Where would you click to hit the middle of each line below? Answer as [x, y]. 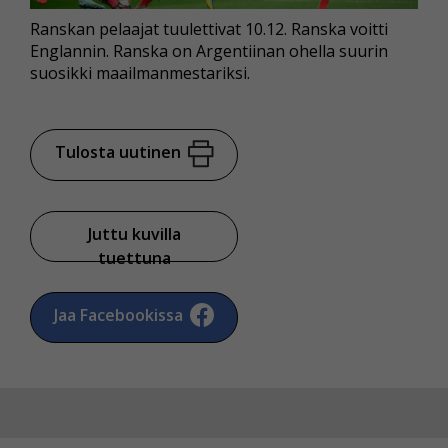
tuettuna [134, 257]
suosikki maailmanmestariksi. [140, 73]
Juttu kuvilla [134, 233]
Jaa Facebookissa [119, 314]
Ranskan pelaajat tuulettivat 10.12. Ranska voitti [209, 29]
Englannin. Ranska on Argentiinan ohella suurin [209, 51]
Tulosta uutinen [117, 152]
